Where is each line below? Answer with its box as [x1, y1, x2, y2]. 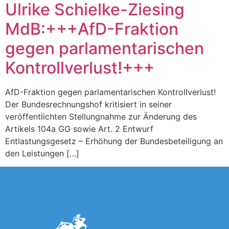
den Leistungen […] [5, 148, 79, 158]
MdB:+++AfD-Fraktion [5, 19, 178, 39]
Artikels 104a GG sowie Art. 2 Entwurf [5, 124, 153, 134]
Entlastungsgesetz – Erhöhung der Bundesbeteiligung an [5, 136, 223, 146]
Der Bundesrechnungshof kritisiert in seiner [5, 99, 172, 109]
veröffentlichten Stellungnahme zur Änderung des [5, 111, 197, 122]
